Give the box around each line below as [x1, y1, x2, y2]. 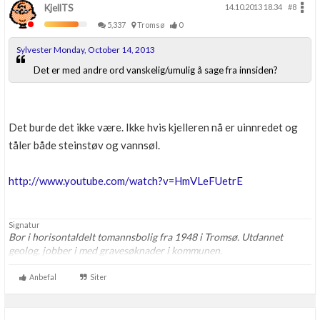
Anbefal [26, 273, 56, 281]
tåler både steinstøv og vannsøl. [9, 139, 160, 151]
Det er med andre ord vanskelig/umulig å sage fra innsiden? [34, 64, 278, 76]
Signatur [9, 220, 40, 229]
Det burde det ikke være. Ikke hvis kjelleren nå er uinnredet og [9, 121, 298, 134]
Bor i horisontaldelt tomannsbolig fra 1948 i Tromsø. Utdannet [9, 231, 283, 243]
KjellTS [44, 2, 74, 14]
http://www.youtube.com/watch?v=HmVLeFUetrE [9, 174, 243, 187]
